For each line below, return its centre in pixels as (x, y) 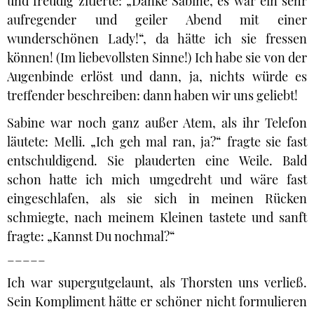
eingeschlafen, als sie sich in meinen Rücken (157, 198)
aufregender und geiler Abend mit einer (157, 20)
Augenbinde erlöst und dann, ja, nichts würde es (157, 76)
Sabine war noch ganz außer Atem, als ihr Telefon (157, 123)
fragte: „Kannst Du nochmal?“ (91, 236)
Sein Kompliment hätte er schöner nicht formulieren (157, 301)
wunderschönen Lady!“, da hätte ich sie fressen (157, 39)
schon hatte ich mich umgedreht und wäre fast (157, 179)
